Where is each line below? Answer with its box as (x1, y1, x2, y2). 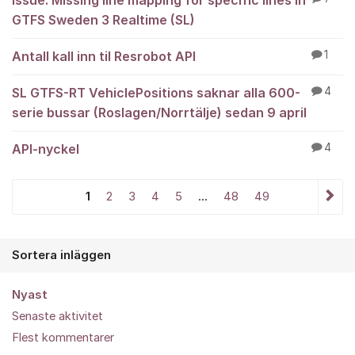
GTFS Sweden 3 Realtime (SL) (12, 12, 195, 28)
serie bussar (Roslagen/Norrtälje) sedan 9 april (12, 105, 307, 120)
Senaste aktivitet (12, 309, 103, 323)
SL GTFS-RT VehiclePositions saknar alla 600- (12, 85, 300, 101)
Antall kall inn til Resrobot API (12, 48, 196, 64)
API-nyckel (12, 141, 79, 157)
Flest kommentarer (12, 330, 114, 345)
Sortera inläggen (12, 248, 111, 262)
